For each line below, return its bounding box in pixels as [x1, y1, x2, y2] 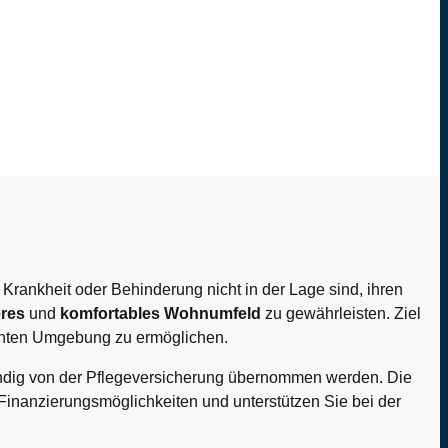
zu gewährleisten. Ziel [261, 305, 421, 323]
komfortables [60, 305, 160, 323]
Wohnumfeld [164, 305, 261, 323]
